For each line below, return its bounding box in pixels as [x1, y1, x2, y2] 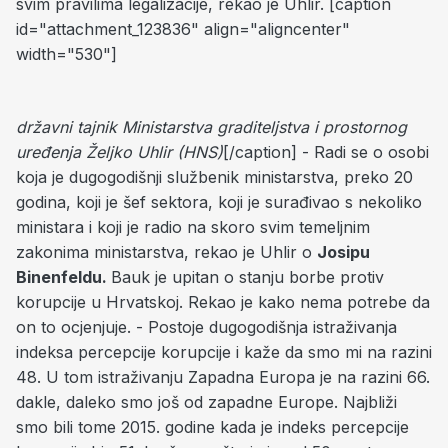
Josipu [317, 242, 370, 262]
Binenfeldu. [16, 267, 111, 287]
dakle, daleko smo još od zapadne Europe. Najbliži [16, 392, 397, 412]
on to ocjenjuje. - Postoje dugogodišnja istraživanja [16, 317, 397, 337]
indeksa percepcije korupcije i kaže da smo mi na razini [16, 342, 432, 362]
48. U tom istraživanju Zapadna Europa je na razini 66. [16, 367, 430, 387]
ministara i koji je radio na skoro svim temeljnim [16, 217, 370, 237]
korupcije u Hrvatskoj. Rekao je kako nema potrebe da [16, 292, 430, 312]
